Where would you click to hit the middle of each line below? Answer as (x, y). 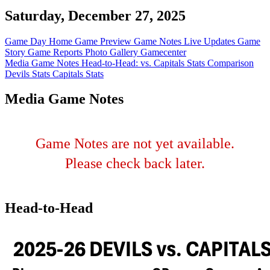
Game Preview (104, 41)
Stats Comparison (220, 63)
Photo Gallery (113, 52)
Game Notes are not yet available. (135, 144)
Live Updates (211, 41)
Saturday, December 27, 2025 (95, 15)
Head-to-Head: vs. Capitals (134, 63)
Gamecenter (163, 52)
